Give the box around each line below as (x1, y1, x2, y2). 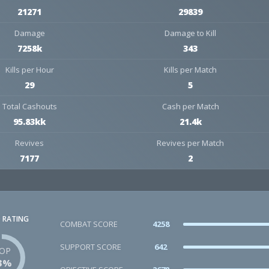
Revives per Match (157, 138, 225, 148)
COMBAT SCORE (60, 219, 118, 229)
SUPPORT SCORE (60, 241, 121, 252)
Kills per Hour (5, 64, 54, 75)
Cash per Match (162, 101, 219, 112)
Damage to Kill (165, 28, 217, 38)
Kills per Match (164, 64, 217, 75)
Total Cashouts (2, 101, 57, 112)
